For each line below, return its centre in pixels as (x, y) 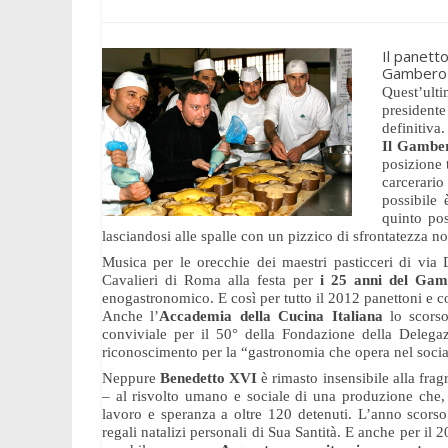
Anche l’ (131, 316)
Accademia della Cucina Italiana (275, 316)
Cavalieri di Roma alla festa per (211, 280)
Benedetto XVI (209, 378)
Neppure (131, 378)
